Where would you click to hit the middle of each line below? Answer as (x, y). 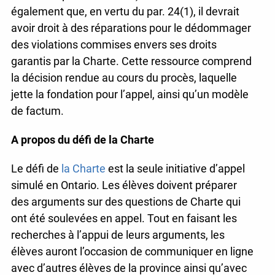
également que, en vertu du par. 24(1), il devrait (125, 12)
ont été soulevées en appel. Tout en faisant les (124, 219)
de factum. (37, 111)
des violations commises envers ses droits (114, 45)
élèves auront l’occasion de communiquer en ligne (132, 252)
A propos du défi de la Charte (82, 140)
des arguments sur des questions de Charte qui (126, 202)
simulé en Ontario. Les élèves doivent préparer (124, 185)
